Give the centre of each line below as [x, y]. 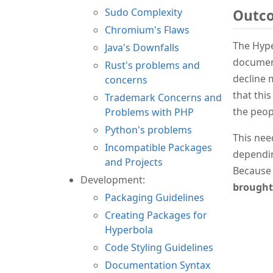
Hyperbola [129, 229]
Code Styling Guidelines [159, 247]
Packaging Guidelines [154, 197]
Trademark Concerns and [163, 97]
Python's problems [148, 129]
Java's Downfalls [142, 47]
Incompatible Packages [158, 147]
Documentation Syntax [158, 265]
